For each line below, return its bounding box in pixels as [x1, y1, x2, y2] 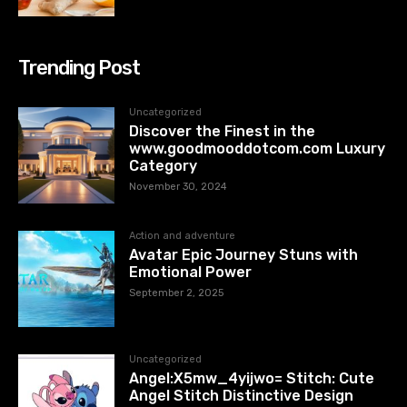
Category [129, 157, 198, 175]
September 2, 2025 [129, 287, 224, 300]
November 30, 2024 [129, 181, 228, 194]
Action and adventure [129, 230, 236, 243]
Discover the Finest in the [129, 123, 316, 141]
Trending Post [18, 55, 140, 81]
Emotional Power [129, 263, 253, 282]
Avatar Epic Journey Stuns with [129, 246, 359, 264]
